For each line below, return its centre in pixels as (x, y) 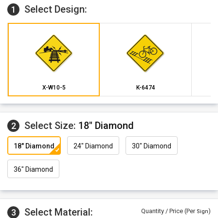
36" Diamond (33, 170)
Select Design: (54, 9)
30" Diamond (152, 146)
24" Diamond (93, 146)
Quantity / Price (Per (169, 211)
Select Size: (51, 126)
